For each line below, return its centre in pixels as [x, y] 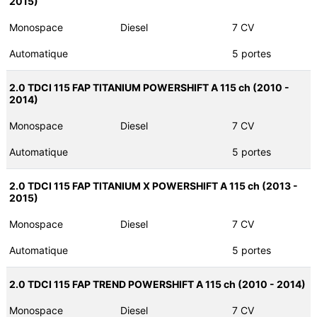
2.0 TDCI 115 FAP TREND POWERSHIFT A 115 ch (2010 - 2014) [157, 284]
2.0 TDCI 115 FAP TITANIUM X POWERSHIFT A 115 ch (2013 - [153, 186]
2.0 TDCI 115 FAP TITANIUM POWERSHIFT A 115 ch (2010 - [149, 88]
